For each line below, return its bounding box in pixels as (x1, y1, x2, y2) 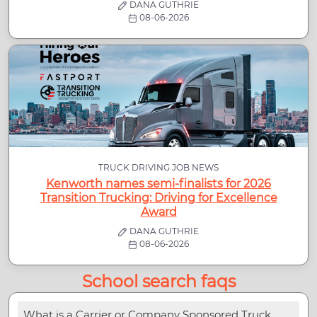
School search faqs (81, 271, 236, 292)
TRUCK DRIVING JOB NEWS (98, 162, 219, 173)
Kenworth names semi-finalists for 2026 (46, 177, 271, 191)
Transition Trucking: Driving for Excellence (40, 191, 277, 205)
